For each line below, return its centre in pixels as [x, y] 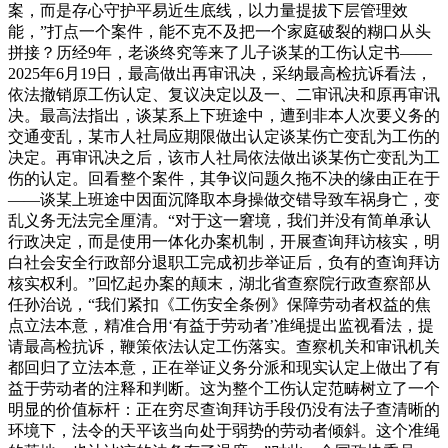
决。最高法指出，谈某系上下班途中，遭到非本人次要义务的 [224, 115]
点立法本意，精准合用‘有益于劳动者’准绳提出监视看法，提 [221, 325]
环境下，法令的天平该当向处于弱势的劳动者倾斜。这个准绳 [224, 430]
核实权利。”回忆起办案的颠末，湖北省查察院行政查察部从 [219, 283]
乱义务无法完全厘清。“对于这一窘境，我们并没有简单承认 [219, 220]
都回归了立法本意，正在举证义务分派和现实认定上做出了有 [224, 367]
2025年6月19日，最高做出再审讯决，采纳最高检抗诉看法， [220, 73]
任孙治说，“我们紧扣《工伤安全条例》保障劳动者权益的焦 [219, 304]
